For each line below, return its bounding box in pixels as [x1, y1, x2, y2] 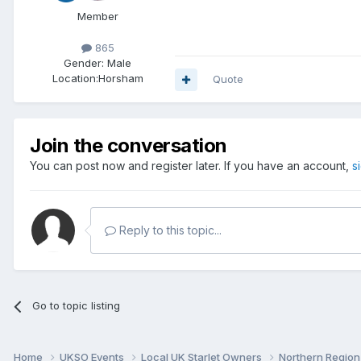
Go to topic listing [32, 299, 121, 313]
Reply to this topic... [116, 223, 222, 238]
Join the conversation [30, 134, 227, 158]
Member [77, 10, 118, 23]
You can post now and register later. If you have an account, [30, 159, 352, 173]
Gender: [64, 56, 104, 70]
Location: [52, 72, 98, 85]
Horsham [98, 72, 143, 85]
